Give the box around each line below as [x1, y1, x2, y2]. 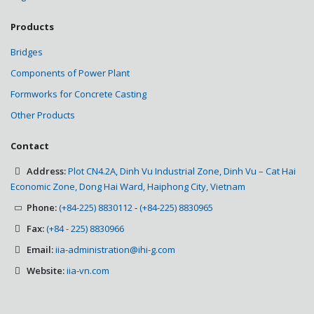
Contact [11, 139, 49, 152]
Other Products [11, 108, 75, 121]
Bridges [11, 45, 43, 58]
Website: [27, 264, 64, 277]
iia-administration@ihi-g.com [55, 243, 175, 256]
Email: [27, 243, 53, 256]
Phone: [27, 200, 57, 214]
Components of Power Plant [11, 66, 130, 79]
